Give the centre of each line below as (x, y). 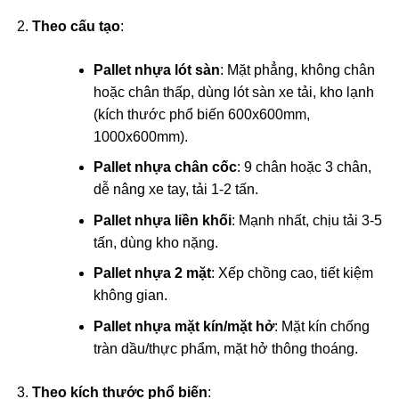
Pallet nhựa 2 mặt (152, 273)
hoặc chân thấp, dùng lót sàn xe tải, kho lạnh (233, 92)
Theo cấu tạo (76, 26)
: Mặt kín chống (322, 327)
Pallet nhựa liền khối (162, 220)
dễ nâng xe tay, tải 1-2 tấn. (175, 190)
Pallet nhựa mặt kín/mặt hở (183, 327)
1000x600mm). (140, 136)
